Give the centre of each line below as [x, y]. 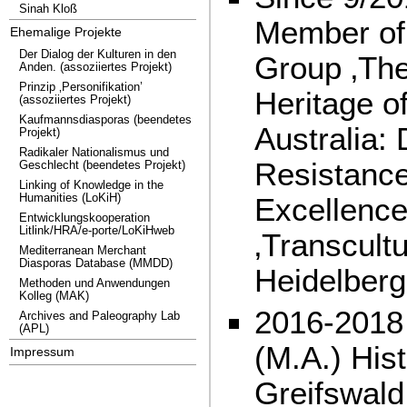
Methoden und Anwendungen [94, 283]
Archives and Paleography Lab [99, 316]
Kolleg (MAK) [54, 296]
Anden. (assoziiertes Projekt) [95, 67]
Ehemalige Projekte [66, 32]
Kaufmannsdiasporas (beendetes [105, 119]
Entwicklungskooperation [84, 218]
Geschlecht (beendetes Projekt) [102, 165]
